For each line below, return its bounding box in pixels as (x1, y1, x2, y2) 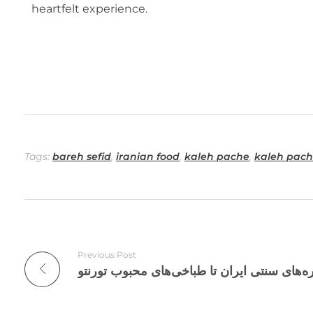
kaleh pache (184, 150, 249, 163)
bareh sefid (52, 150, 111, 163)
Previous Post (78, 249, 136, 260)
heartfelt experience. (31, 1, 147, 15)
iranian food (116, 150, 180, 163)
